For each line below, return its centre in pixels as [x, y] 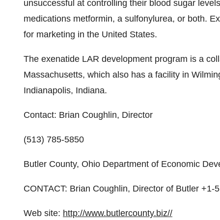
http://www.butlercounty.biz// [118, 213]
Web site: [43, 213]
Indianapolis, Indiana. [65, 90]
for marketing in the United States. [90, 34]
